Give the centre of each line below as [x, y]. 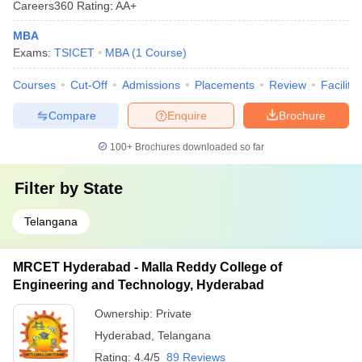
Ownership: [125, 314]
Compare [72, 115]
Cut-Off [89, 85]
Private [174, 314]
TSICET [74, 53]
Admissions [151, 85]
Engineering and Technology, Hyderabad [139, 285]
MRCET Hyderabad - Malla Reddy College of [147, 267]
